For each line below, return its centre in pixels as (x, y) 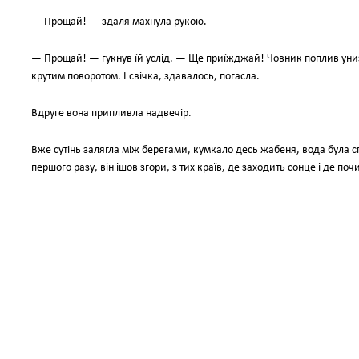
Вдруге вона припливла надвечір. (111, 113)
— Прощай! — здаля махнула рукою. (119, 22)
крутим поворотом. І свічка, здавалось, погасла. (145, 77)
